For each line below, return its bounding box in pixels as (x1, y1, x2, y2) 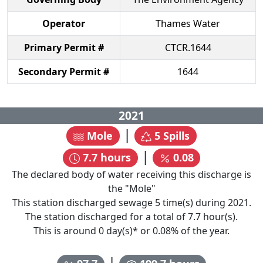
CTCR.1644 (164, 41, 211, 54)
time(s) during (160, 196, 228, 210)
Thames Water (156, 16, 220, 30)
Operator (42, 16, 85, 30)
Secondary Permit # (18, 65, 109, 78)
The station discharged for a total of (25, 210, 188, 224)
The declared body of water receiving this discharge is (12, 168, 251, 181)
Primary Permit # (23, 41, 104, 54)
